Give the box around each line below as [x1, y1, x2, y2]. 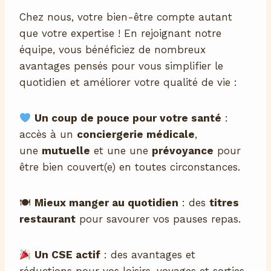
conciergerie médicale [77, 128, 195, 141]
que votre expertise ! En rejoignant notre [19, 27, 221, 40]
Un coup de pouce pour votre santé [34, 112, 222, 125]
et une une [90, 145, 152, 157]
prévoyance [152, 145, 214, 157]
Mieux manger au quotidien [34, 197, 178, 209]
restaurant [19, 213, 76, 226]
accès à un [19, 128, 77, 141]
